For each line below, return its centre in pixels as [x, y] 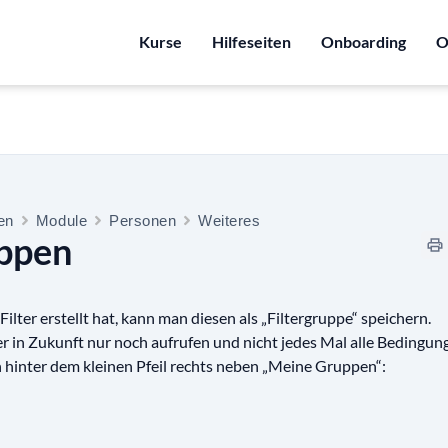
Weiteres [229, 220]
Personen [143, 220]
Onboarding [363, 42]
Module [61, 220]
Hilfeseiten [251, 42]
